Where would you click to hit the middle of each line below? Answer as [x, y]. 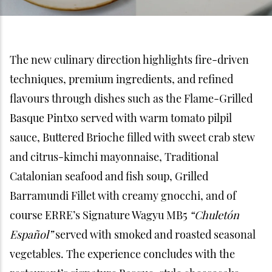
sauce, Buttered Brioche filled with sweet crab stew [132, 137]
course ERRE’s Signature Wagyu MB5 [100, 215]
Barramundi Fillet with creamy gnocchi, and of [123, 195]
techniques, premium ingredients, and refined [121, 79]
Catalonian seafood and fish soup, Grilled [109, 176]
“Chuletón [214, 215]
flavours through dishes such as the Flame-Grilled [131, 98]
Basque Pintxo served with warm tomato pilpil [121, 118]
